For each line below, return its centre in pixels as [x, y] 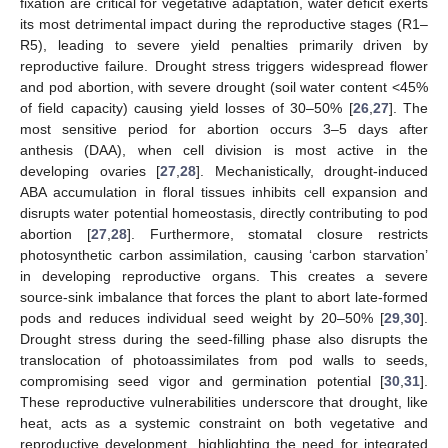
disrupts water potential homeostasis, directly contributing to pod [224, 213]
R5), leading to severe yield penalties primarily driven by [224, 45]
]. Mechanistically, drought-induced [312, 171]
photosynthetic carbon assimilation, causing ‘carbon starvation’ [224, 255]
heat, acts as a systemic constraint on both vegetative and [224, 423]
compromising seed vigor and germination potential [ [202, 381]
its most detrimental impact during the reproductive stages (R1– [224, 24]
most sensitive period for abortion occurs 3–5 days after [224, 129]
